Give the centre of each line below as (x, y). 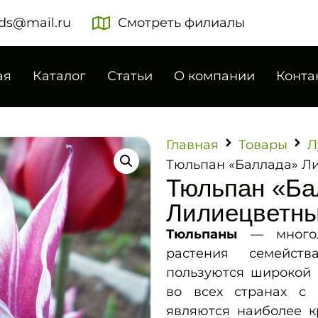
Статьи (130, 76)
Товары (263, 144)
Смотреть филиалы (181, 23)
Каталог (59, 76)
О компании (214, 76)
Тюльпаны (202, 234)
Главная (192, 144)
